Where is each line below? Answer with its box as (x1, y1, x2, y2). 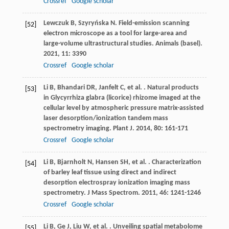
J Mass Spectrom (87, 189, 138, 197)
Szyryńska (78, 19, 109, 28)
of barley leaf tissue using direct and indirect (43, 169, 176, 177)
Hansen (95, 158, 119, 167)
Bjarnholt (57, 158, 86, 167)
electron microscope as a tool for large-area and (43, 30, 187, 38)
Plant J (112, 125, 132, 133)
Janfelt (98, 84, 119, 92)
